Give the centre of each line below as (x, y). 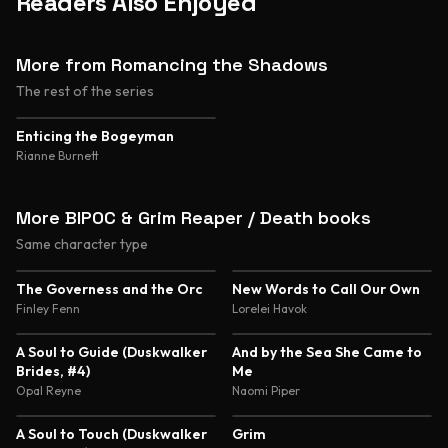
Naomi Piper (266, 390)
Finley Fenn (48, 308)
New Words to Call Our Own (326, 289)
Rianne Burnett (57, 155)
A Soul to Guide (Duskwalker (111, 352)
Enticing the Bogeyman (95, 136)
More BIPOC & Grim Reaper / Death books (193, 217)
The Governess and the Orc (109, 289)
